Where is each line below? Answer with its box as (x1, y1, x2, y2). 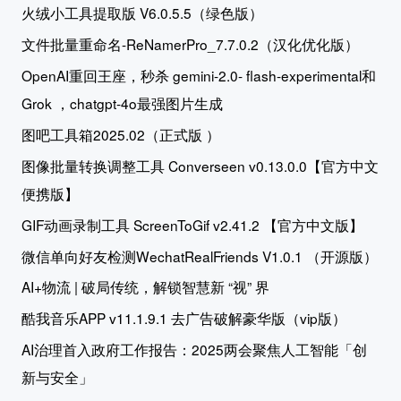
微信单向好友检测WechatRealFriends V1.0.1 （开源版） (21, 245, 378, 266)
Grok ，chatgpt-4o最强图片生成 (21, 93, 223, 114)
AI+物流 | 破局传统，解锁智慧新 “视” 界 (21, 277, 269, 297)
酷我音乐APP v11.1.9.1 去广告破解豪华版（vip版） (21, 308, 346, 328)
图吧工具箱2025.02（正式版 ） (21, 124, 220, 144)
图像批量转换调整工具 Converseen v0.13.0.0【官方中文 (21, 155, 379, 175)
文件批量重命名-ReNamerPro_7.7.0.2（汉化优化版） (21, 34, 359, 55)
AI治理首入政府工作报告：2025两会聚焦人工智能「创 (21, 339, 367, 360)
